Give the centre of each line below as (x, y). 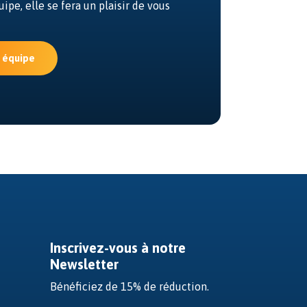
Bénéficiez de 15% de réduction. (129, 287)
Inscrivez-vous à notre (118, 248)
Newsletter (84, 265)
